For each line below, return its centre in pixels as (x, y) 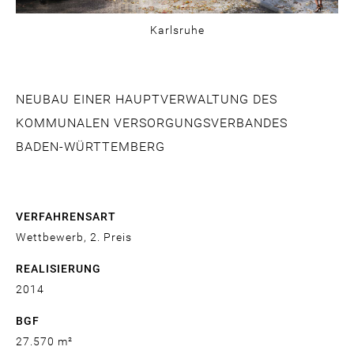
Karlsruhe (177, 30)
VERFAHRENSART (66, 217)
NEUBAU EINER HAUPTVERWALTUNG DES (147, 100)
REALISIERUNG (58, 269)
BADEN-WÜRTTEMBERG (90, 147)
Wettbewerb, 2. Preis (74, 237)
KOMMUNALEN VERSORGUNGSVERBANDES (152, 123)
